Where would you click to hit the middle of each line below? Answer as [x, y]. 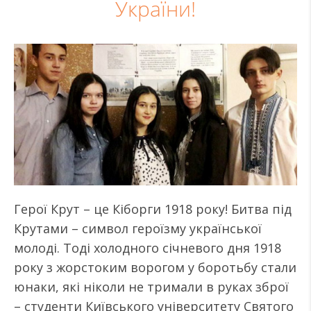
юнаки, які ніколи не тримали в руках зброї [151, 287]
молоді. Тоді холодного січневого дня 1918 [148, 248]
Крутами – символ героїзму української [138, 228]
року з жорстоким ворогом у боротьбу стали [155, 267]
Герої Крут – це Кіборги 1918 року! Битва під [153, 209]
